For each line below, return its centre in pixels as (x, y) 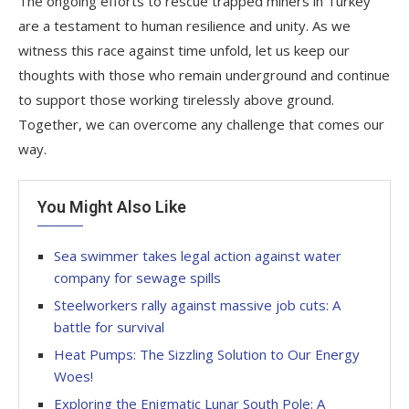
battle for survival (109, 327)
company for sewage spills (137, 278)
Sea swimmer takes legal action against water (198, 256)
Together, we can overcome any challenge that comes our (201, 125)
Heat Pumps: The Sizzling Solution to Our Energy (207, 355)
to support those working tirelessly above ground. (176, 100)
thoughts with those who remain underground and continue (204, 75)
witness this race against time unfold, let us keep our (184, 51)
